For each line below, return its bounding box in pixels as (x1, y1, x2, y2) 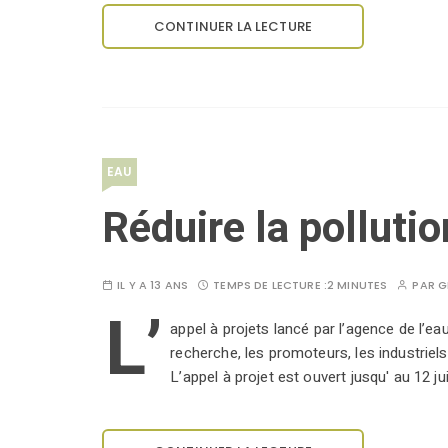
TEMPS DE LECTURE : (213, 277, 327, 294)
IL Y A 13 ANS (117, 277, 189, 294)
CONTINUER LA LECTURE (154, 17, 312, 37)
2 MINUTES (326, 277, 388, 294)
